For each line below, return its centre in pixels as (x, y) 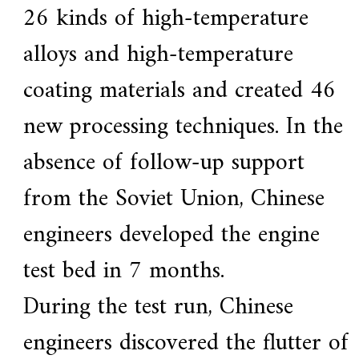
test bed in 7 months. (123, 272)
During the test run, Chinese (158, 308)
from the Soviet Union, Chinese (173, 200)
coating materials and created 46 (179, 91)
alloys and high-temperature (158, 55)
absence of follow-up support (163, 163)
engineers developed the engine (171, 236)
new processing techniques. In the (183, 127)
